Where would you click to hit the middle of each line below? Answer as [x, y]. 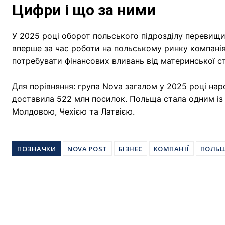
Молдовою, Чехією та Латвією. [73, 111]
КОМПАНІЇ [171, 148]
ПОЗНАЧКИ [36, 148]
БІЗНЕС [130, 148]
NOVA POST [87, 148]
